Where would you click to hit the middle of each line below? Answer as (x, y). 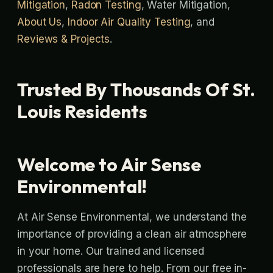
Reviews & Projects (64, 39)
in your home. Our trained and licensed (111, 251)
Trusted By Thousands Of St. (136, 89)
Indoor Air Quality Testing (129, 22)
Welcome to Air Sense (109, 164)
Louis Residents (82, 111)
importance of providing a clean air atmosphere (132, 234)
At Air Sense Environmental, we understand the (132, 217)
